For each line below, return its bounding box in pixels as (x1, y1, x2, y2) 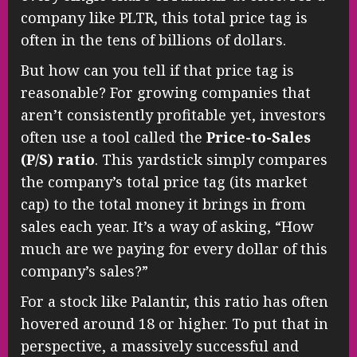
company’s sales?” (21, 261, 148, 281)
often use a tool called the (21, 127, 206, 147)
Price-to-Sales (206, 127, 311, 147)
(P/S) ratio (21, 150, 95, 170)
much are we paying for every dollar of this (21, 239, 328, 259)
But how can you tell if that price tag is (21, 61, 294, 80)
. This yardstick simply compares (95, 150, 328, 170)
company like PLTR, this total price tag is (21, 8, 308, 28)
